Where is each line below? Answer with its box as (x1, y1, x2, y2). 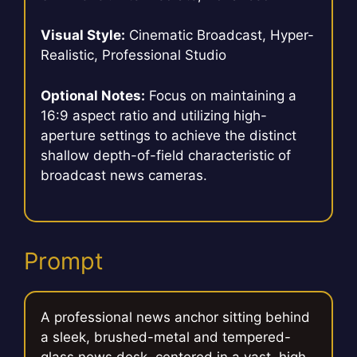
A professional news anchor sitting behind (41, 309, 311, 326)
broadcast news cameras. (41, 167, 208, 183)
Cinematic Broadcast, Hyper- (125, 27, 315, 44)
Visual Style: (41, 27, 126, 44)
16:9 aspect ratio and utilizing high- (41, 107, 268, 124)
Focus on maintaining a (145, 87, 297, 104)
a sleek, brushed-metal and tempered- (41, 329, 292, 346)
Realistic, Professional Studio (41, 47, 227, 64)
